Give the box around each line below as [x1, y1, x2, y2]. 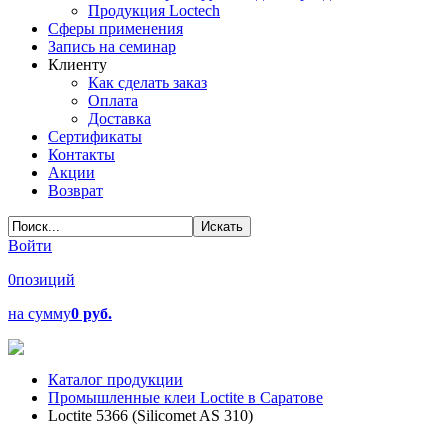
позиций [16, 271, 75, 288]
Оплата [88, 92, 138, 109]
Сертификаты [48, 128, 142, 145]
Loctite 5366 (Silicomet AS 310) [48, 407, 253, 424]
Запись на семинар [48, 38, 176, 55]
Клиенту [48, 56, 107, 73]
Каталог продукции [48, 371, 183, 388]
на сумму [8, 305, 71, 322]
